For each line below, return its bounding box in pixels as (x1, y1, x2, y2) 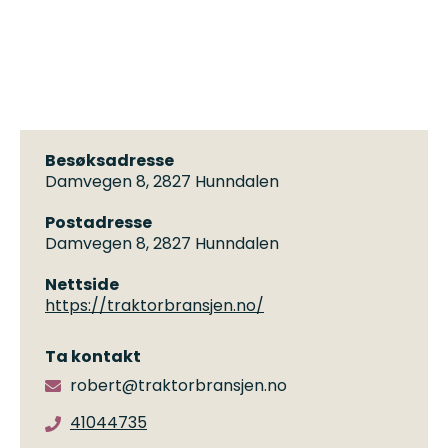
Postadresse (45, 211, 152, 234)
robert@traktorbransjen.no (70, 374, 287, 397)
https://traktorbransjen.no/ (45, 294, 264, 317)
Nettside (45, 273, 119, 296)
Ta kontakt (45, 345, 141, 368)
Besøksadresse (45, 149, 174, 172)
